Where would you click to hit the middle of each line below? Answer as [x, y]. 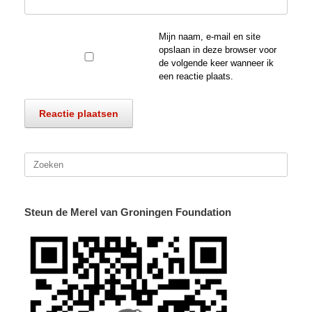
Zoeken [39, 159]
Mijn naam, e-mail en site [209, 37]
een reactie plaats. [196, 77]
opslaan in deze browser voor [217, 50]
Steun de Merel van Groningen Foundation [128, 212]
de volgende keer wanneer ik [216, 63]
